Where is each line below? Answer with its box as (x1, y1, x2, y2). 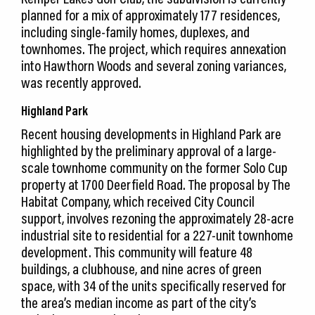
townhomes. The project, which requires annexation (21, 39, 286, 58)
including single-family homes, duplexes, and (21, 22, 250, 41)
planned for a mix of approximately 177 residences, (21, 6, 280, 25)
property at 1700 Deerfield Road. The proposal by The (21, 175, 290, 194)
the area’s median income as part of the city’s (21, 293, 257, 312)
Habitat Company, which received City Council (21, 192, 255, 211)
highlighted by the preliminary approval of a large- (21, 141, 276, 160)
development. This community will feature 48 (21, 243, 252, 262)
